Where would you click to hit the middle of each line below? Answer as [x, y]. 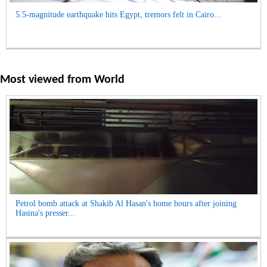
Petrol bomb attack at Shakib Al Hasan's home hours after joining [126, 204]
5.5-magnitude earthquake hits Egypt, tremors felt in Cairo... [118, 15]
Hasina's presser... [45, 213]
